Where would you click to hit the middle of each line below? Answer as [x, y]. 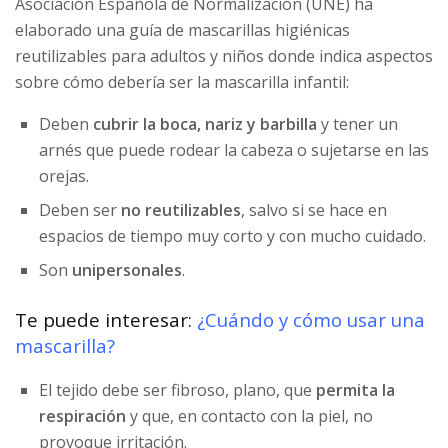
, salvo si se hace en [314, 209]
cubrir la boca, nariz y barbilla [205, 123]
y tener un [357, 123]
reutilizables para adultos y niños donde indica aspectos [224, 55]
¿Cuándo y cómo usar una [311, 319]
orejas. [64, 175]
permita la [355, 390]
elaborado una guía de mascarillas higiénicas [182, 29]
